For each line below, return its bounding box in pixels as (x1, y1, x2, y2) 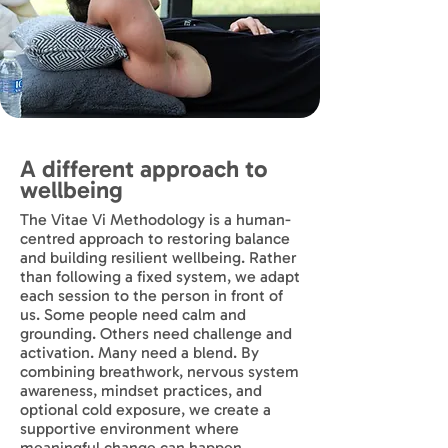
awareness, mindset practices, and (20, 381, 262, 400)
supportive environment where (20, 419, 239, 438)
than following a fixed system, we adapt (20, 267, 300, 286)
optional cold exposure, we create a (20, 400, 271, 419)
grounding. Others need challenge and (20, 324, 292, 343)
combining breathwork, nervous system (20, 362, 299, 381)
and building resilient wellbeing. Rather (20, 248, 297, 267)
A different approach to (20, 154, 268, 183)
